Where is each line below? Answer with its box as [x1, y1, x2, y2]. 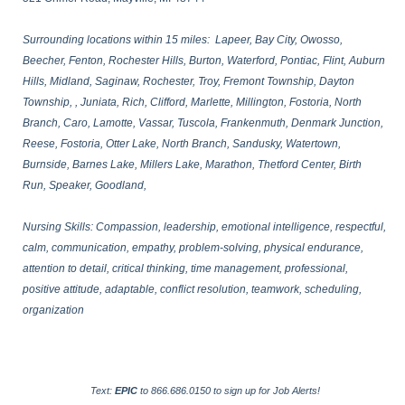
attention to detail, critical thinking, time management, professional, [23, 262, 348, 275]
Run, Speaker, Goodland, [23, 179, 146, 192]
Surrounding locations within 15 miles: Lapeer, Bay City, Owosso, [23, 33, 343, 46]
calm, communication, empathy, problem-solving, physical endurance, [23, 241, 363, 254]
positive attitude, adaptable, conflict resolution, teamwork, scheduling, [23, 283, 362, 296]
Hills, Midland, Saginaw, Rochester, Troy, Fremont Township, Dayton [23, 75, 354, 88]
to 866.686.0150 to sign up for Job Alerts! [139, 385, 320, 396]
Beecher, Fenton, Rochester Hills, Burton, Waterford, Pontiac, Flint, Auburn [23, 54, 385, 67]
